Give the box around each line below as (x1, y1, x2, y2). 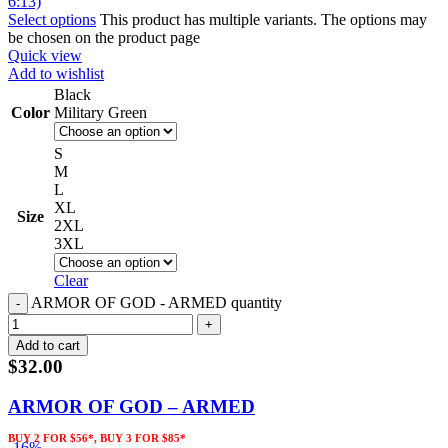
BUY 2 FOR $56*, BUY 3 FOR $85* (8, 432, 186, 445)
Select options (8, 10, 96, 28)
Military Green (54, 103, 147, 121)
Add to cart (16, 337, 80, 353)
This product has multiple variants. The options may (100, 10, 427, 28)
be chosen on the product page (8, 28, 200, 46)
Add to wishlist (8, 64, 104, 82)
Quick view (8, 46, 82, 64)
